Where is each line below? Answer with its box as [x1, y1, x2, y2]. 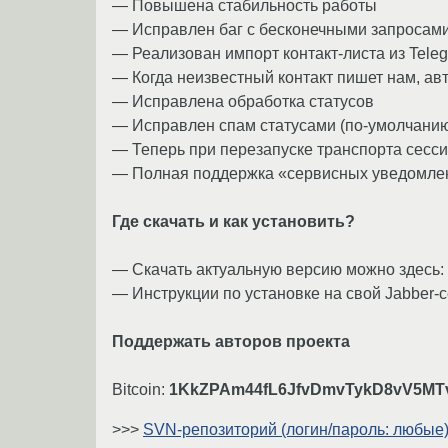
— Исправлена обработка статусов [112, 92, 374, 110]
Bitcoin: [112, 380, 169, 398]
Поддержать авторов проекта [112, 332, 350, 350]
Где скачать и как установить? [112, 212, 355, 230]
